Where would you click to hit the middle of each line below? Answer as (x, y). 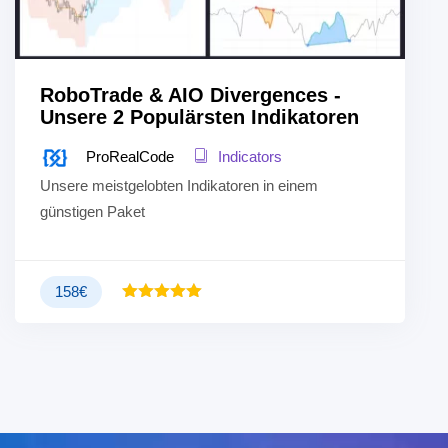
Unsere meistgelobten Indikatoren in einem (179, 185)
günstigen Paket (92, 211)
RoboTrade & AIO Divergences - (190, 94)
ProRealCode (130, 156)
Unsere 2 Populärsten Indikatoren (199, 116)
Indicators (248, 156)
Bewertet (149, 312)
